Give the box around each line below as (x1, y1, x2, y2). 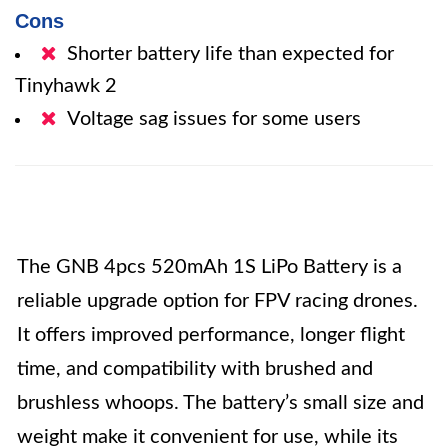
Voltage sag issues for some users (67, 109, 361, 129)
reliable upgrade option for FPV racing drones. (17, 291, 418, 311)
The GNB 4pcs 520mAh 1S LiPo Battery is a (17, 257, 402, 277)
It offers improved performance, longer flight (17, 325, 405, 345)
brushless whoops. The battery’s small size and (17, 393, 424, 413)
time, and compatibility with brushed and (17, 359, 373, 379)
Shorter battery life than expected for (67, 44, 394, 64)
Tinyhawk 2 (15, 76, 117, 96)
